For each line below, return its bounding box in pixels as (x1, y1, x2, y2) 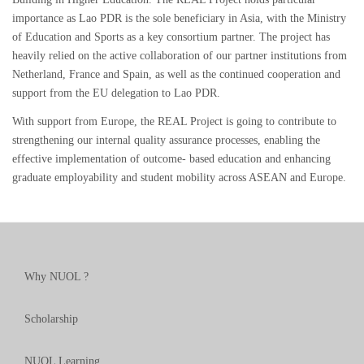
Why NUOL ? (24, 271, 89, 284)
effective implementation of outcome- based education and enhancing (12, 153, 331, 166)
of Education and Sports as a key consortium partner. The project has (12, 30, 330, 43)
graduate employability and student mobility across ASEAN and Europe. (12, 171, 346, 184)
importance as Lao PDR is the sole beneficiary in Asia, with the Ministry (12, 11, 346, 24)
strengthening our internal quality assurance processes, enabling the (12, 134, 320, 147)
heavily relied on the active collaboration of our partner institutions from (12, 49, 347, 62)
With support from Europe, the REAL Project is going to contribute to (12, 115, 336, 128)
